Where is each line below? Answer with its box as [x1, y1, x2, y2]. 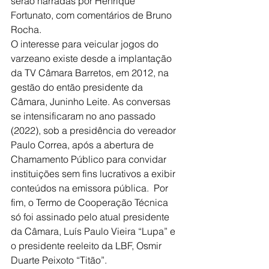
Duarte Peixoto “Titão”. [11, 254, 107, 267]
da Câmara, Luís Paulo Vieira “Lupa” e [11, 225, 178, 238]
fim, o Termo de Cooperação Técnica [11, 196, 171, 209]
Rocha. [11, 23, 41, 36]
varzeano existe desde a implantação [11, 52, 174, 65]
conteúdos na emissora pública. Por [11, 182, 171, 195]
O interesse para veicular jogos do [11, 38, 161, 50]
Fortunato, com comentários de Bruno [11, 9, 174, 22]
